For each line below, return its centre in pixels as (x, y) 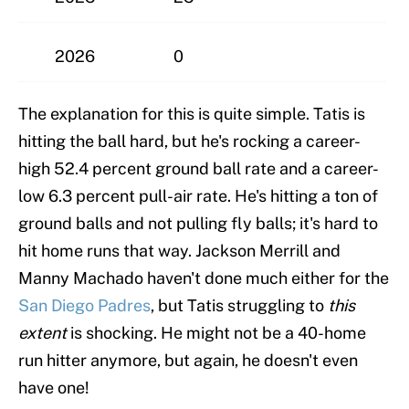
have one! (54, 387)
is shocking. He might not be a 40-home (218, 332)
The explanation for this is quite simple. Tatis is (192, 113)
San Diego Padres (84, 305)
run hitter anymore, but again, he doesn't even (188, 360)
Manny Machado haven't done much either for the (204, 278)
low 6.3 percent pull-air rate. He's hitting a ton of (198, 195)
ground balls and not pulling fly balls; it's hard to (198, 223)
